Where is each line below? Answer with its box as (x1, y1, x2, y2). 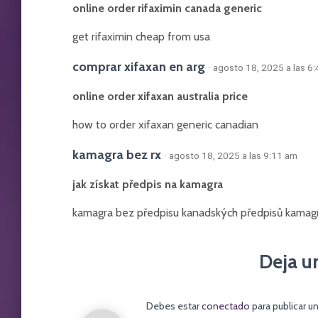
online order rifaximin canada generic (72, 1, 262, 15)
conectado (202, 300, 250, 312)
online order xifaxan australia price (72, 89, 248, 103)
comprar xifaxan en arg (72, 58, 205, 75)
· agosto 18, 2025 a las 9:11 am (164, 150, 297, 161)
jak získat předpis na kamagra (72, 177, 223, 191)
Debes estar (146, 300, 202, 312)
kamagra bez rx (72, 146, 161, 163)
